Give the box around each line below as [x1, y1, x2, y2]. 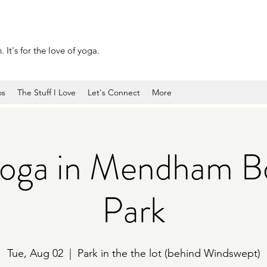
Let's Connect [88, 87, 140, 98]
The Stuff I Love [17, 87, 76, 98]
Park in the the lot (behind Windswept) [77, 247, 260, 260]
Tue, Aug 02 [7, 247, 63, 260]
